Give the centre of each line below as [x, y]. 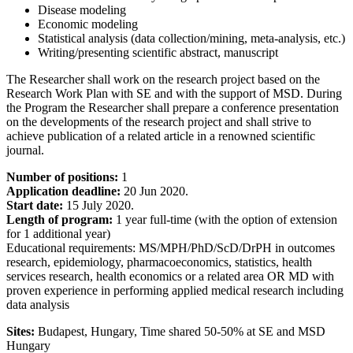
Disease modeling [82, 9]
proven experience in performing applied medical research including [175, 290]
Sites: [20, 331]
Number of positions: [62, 176]
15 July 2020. [100, 205]
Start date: [35, 205]
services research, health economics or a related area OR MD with [170, 276]
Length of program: [59, 219]
